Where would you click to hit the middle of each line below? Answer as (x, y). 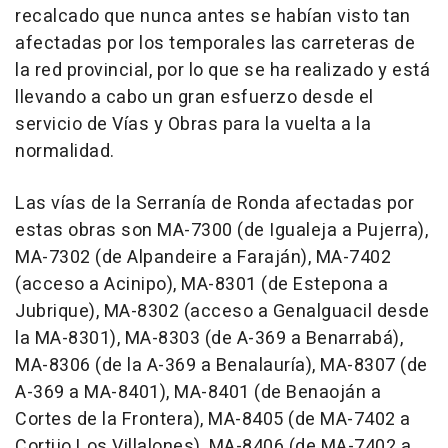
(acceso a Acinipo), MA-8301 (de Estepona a (201, 284)
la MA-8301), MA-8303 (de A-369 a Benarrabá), (209, 338)
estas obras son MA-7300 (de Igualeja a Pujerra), (221, 230)
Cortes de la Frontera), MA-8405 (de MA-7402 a (213, 419)
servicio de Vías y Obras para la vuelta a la (193, 124)
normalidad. (65, 151)
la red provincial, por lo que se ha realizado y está (222, 70)
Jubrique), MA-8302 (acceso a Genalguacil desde (222, 311)
